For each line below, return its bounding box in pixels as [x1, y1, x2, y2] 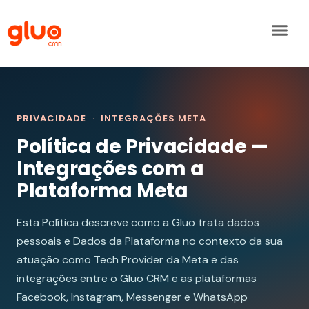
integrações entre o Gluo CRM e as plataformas [17, 271, 257, 286]
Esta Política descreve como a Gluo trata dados [17, 215, 259, 230]
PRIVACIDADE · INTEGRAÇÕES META [17, 112, 207, 126]
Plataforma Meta [17, 177, 188, 205]
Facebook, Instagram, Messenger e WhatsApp [17, 290, 248, 305]
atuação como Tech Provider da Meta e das [17, 252, 239, 268]
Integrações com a [17, 155, 204, 183]
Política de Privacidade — [17, 133, 268, 161]
